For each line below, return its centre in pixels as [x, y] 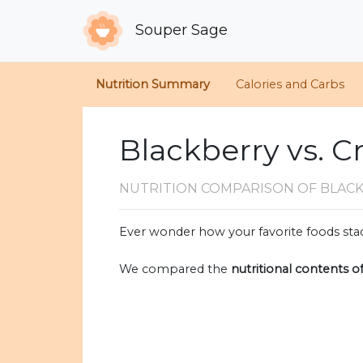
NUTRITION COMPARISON [208, 189]
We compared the [175, 269]
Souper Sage [180, 30]
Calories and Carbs [290, 85]
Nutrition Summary [153, 85]
